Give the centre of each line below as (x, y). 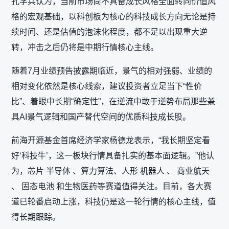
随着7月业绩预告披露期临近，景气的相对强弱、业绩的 (112, 71)
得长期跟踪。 (36, 217)
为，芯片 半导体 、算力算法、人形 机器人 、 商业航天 (110, 171)
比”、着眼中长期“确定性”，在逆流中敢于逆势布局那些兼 (113, 101)
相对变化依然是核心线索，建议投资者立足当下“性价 (107, 86)
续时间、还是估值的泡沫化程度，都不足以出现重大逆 (109, 32)
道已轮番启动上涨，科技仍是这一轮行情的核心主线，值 (113, 202)
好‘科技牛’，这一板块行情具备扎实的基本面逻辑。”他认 (113, 156)
